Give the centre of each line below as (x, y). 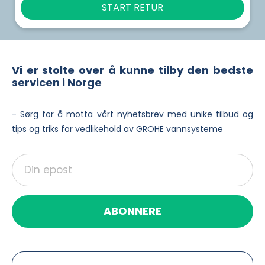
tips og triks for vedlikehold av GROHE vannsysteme (117, 129)
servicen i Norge (57, 82)
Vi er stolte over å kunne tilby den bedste (132, 70)
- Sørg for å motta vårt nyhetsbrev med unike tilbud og (132, 114)
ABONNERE (132, 211)
